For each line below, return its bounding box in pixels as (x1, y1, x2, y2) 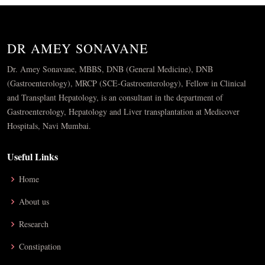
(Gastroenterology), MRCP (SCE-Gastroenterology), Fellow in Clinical (7, 77, 246, 89)
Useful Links (7, 149, 58, 163)
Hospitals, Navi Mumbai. (7, 119, 91, 131)
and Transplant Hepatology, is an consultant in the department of (7, 91, 223, 103)
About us (19, 195, 49, 207)
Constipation (19, 240, 61, 252)
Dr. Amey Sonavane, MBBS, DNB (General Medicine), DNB (7, 63, 213, 75)
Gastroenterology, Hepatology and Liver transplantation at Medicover (7, 105, 240, 117)
